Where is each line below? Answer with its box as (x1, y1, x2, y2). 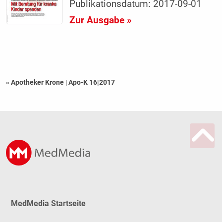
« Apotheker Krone (5, 78, 65, 86)
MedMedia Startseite (10, 198, 86, 208)
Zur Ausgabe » (69, 14, 132, 26)
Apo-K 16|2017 (68, 78, 115, 86)
